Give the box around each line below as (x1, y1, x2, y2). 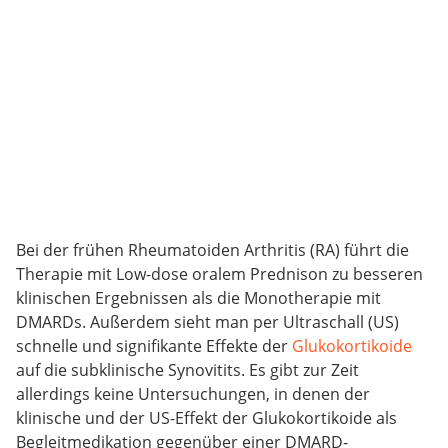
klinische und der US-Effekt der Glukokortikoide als (16, 406, 397, 429)
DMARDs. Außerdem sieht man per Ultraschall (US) (16, 310, 399, 333)
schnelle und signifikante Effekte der (16, 334, 292, 357)
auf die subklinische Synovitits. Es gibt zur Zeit (16, 358, 359, 381)
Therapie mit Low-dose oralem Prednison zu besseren (16, 262, 423, 285)
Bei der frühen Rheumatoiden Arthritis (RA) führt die (16, 238, 409, 261)
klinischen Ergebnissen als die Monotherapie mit (16, 286, 381, 309)
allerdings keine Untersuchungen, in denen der (16, 382, 370, 405)
